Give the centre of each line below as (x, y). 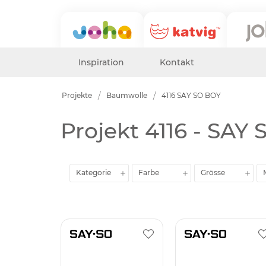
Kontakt (177, 62)
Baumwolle (127, 95)
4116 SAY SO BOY (191, 95)
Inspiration (101, 62)
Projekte (77, 95)
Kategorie (94, 172)
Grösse (213, 172)
